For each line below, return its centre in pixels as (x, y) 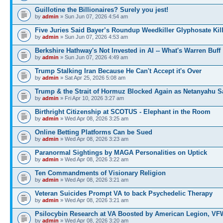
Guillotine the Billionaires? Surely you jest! (102, 10)
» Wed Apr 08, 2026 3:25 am (94, 118)
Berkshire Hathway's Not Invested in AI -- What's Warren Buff (128, 51)
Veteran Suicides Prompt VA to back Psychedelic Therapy (124, 193)
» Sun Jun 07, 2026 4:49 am (93, 57)
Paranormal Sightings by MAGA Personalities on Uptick (121, 153)
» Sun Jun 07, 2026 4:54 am (93, 16)
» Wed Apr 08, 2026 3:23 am (94, 139)
